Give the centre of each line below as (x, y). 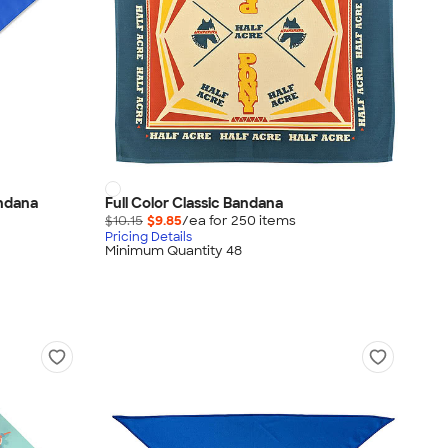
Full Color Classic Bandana (194, 202)
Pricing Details (148, 236)
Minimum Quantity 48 (173, 250)
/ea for (206, 220)
